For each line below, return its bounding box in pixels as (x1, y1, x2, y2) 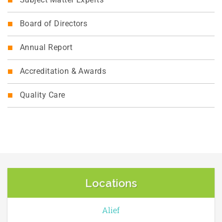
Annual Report (20, 43, 73, 53)
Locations (85, 176, 137, 190)
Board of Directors (20, 19, 88, 29)
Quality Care (20, 91, 65, 100)
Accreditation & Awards (20, 67, 107, 76)
